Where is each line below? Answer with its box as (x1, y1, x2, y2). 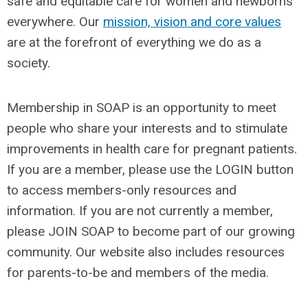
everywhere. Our (7, 13, 103, 30)
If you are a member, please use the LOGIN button (7, 161, 294, 177)
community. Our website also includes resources (7, 243, 285, 260)
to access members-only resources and (7, 181, 236, 198)
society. (7, 54, 50, 71)
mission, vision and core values (103, 13, 281, 30)
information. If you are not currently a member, (7, 202, 273, 219)
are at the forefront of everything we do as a (7, 34, 261, 50)
